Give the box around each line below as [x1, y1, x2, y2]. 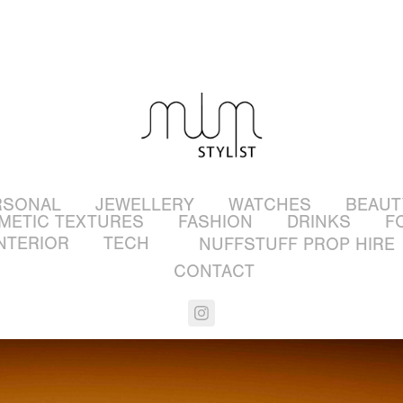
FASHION [177, 211, 253, 233]
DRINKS [286, 211, 351, 233]
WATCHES [228, 194, 311, 216]
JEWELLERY [95, 194, 194, 216]
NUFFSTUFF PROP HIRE [199, 234, 395, 255]
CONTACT [174, 261, 255, 282]
